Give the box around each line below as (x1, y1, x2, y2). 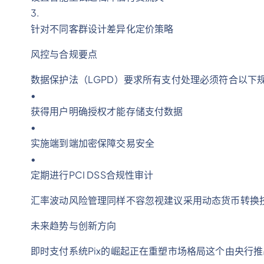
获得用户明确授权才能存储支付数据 (31, 105, 183, 117)
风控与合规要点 (31, 48, 98, 60)
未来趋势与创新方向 (31, 219, 117, 232)
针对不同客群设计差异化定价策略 (31, 22, 174, 35)
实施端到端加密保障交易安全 (31, 137, 155, 149)
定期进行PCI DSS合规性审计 (31, 169, 154, 181)
